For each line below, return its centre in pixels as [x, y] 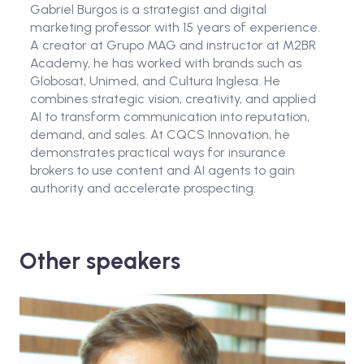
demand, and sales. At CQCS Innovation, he [160, 134]
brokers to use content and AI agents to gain [163, 170]
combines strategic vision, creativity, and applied [173, 98]
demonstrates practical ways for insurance [158, 152]
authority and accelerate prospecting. [143, 188]
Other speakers [100, 260]
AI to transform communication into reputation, [170, 116]
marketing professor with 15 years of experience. [175, 27]
